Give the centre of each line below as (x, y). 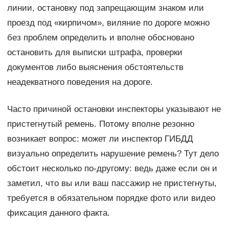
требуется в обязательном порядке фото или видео (111, 198)
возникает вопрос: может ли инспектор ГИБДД (100, 139)
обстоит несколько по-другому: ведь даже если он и (112, 168)
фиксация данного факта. (58, 213)
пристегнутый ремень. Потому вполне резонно (100, 124)
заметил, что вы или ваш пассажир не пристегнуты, (112, 183)
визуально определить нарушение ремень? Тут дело (113, 153)
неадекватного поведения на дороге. (80, 82)
